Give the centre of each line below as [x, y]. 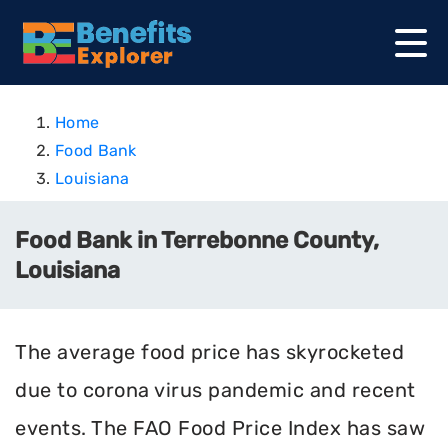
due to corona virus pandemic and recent [215, 390]
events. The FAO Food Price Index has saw [220, 428]
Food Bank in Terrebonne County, [197, 240]
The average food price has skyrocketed [209, 352]
